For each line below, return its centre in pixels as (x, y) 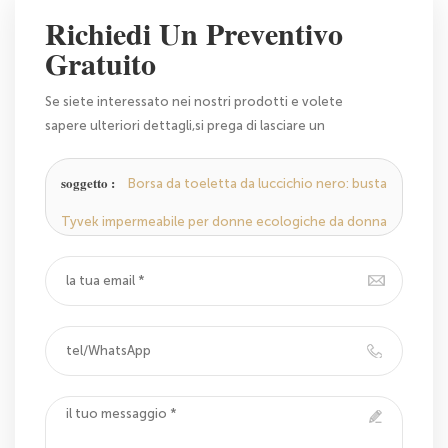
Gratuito (100, 64)
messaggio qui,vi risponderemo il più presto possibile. (209, 149)
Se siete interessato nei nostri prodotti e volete (194, 101)
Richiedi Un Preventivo (194, 34)
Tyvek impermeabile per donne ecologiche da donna (224, 221)
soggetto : (89, 183)
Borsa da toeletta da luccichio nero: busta (257, 183)
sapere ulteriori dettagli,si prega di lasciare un (185, 125)
